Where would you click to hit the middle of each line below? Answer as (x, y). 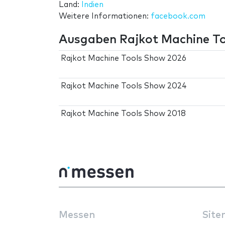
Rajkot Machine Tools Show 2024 (124, 86)
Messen (77, 215)
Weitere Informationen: (105, 16)
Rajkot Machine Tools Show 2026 (124, 58)
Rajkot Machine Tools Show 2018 (124, 114)
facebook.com (178, 16)
